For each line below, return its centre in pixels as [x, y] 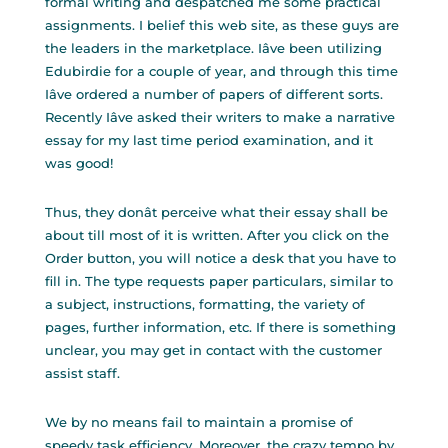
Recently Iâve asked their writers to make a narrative [219, 117]
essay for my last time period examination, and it [208, 140]
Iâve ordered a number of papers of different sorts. [213, 94]
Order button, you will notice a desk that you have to [220, 258]
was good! [78, 163]
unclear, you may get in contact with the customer [213, 350]
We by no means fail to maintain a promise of [198, 422]
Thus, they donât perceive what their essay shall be [216, 212]
